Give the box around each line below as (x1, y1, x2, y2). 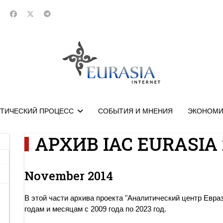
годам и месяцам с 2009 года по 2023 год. (24, 205, 166, 213)
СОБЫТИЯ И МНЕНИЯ (98, 107, 173, 115)
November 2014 (24, 168, 113, 184)
